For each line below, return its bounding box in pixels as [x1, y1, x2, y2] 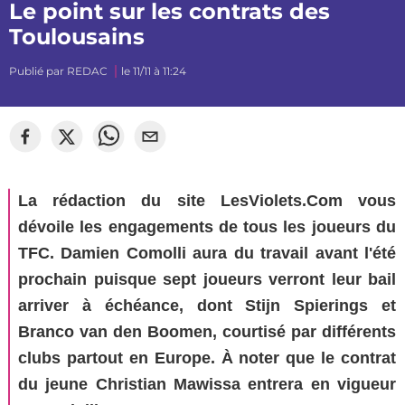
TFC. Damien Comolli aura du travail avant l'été [18, 244, 396, 262]
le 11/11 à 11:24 [121, 64, 186, 78]
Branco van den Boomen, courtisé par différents [18, 323, 396, 341]
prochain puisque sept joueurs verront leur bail [18, 270, 396, 288]
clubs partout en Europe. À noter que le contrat [18, 349, 396, 367]
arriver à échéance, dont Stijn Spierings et [18, 297, 396, 315]
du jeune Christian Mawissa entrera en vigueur [18, 375, 396, 393]
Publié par [9, 64, 67, 78]
